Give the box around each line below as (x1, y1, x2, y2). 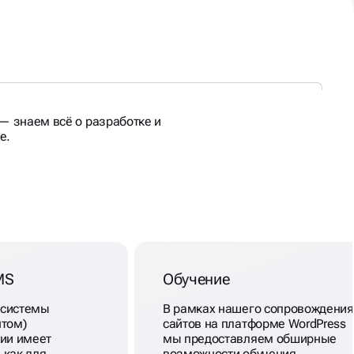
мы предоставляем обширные (163, 331, 337, 347)
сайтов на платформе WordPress (163, 316, 346, 332)
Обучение (163, 269, 230, 289)
